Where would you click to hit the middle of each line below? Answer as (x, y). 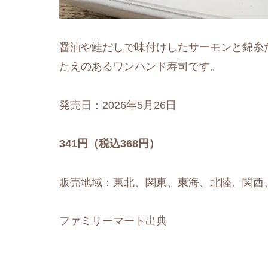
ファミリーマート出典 (113, 220)
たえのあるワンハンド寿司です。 (140, 67)
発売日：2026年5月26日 (118, 105)
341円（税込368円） (109, 144)
